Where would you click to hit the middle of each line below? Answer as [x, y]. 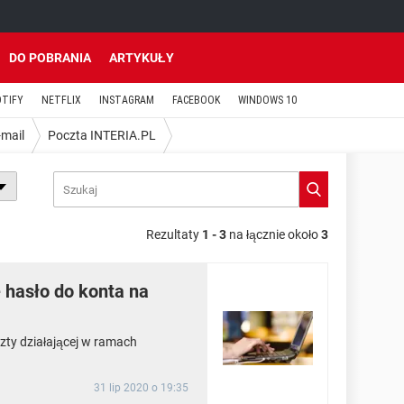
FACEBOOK [196, 100]
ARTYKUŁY [142, 58]
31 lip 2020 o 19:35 [141, 388]
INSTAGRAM [127, 100]
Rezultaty [174, 234]
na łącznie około [274, 234]
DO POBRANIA [50, 58]
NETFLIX [61, 100]
